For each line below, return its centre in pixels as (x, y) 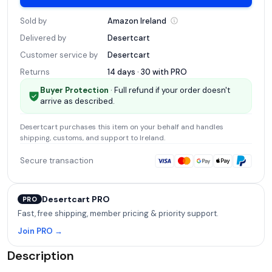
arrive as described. (77, 101)
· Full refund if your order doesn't (169, 90)
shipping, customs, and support (74, 138)
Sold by (33, 21)
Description (41, 255)
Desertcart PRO (76, 199)
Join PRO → (40, 231)
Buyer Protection (74, 90)
